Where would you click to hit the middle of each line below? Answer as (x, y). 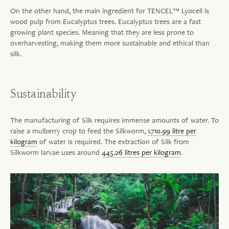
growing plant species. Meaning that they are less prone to (102, 32)
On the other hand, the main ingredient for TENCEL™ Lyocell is (110, 10)
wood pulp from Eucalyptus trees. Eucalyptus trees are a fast (106, 21)
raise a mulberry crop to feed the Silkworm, (79, 130)
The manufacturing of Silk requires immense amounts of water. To (114, 120)
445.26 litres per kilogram (141, 152)
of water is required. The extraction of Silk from (113, 141)
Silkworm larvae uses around (56, 152)
